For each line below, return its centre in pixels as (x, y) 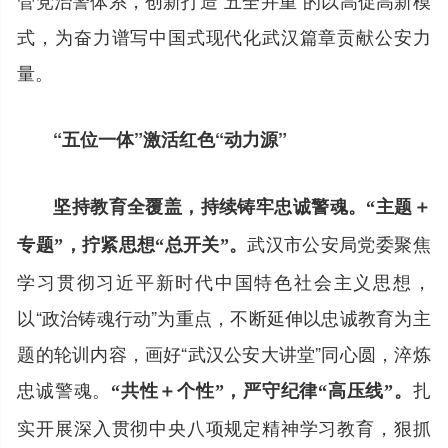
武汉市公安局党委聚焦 (339, 242)
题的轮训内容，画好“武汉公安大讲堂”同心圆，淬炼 (224, 352)
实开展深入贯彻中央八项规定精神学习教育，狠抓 (224, 426)
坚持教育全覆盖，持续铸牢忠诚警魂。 (210, 205)
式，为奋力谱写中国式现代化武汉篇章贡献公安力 (224, 35)
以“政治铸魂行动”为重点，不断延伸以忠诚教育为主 (224, 316)
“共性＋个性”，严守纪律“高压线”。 (262, 390)
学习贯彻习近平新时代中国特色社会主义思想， (224, 280)
